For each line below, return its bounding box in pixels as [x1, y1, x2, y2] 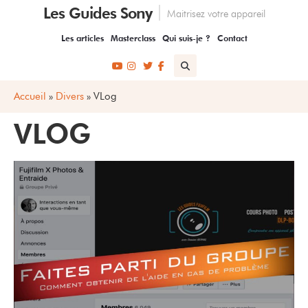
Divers [56, 90, 84, 102]
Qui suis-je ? [162, 33, 210, 43]
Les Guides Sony [43, 4, 152, 22]
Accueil [14, 90, 46, 102]
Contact [217, 33, 247, 43]
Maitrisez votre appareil [166, 8, 265, 20]
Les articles [60, 33, 104, 43]
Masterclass [110, 33, 155, 43]
